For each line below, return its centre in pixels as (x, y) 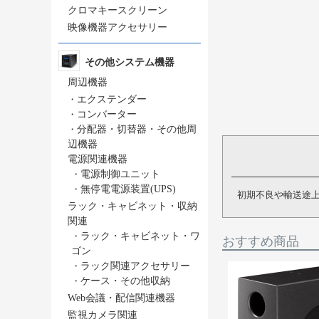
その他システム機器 (130, 62)
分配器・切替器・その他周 (137, 129)
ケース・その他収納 (125, 281)
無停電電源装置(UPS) (128, 189)
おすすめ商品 (261, 241)
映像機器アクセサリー (117, 27)
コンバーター (107, 114)
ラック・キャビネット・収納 (132, 206)
